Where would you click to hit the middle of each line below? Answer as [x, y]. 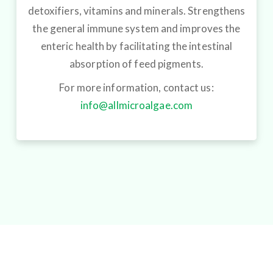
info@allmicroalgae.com [136, 105]
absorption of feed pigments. [136, 63]
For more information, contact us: [136, 87]
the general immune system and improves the [136, 28]
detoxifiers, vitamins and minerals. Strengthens [136, 10]
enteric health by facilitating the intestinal [136, 46]
